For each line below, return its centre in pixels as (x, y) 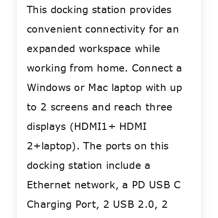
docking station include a (89, 165)
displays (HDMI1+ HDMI (87, 127)
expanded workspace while (94, 49)
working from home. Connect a (105, 68)
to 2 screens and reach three (100, 107)
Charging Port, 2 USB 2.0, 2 (98, 204)
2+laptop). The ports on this (98, 146)
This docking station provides (99, 10)
